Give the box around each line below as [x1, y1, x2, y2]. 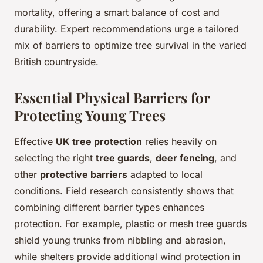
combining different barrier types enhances [14, 201, 204, 214]
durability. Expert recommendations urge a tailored [14, 23, 239, 35]
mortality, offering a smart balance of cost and [14, 6, 220, 19]
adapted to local [127, 168, 203, 181]
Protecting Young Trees [14, 106, 166, 125]
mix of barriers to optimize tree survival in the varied [14, 39, 247, 52]
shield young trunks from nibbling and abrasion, [14, 234, 226, 247]
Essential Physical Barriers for [14, 88, 210, 107]
